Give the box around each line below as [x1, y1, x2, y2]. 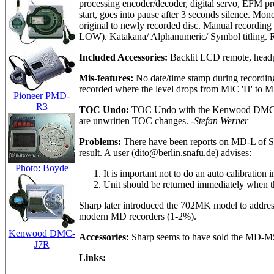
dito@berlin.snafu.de [135, 147, 215, 158]
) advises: [215, 147, 251, 158]
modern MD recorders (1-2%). [79, 210, 196, 221]
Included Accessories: [79, 51, 168, 62]
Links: [79, 252, 106, 263]
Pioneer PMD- [13, 90, 70, 101]
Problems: [79, 136, 121, 147]
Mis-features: [79, 72, 133, 83]
